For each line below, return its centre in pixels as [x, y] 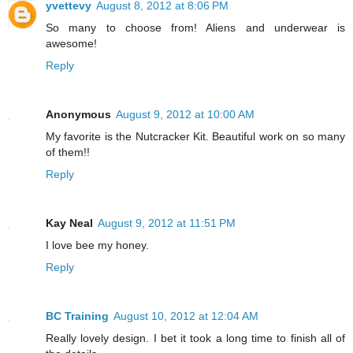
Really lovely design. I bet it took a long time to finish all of [195, 338]
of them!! [68, 152]
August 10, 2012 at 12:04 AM [186, 316]
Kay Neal [69, 223]
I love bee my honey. [97, 245]
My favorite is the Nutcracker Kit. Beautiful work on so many [195, 136]
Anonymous [78, 114]
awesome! [71, 43]
